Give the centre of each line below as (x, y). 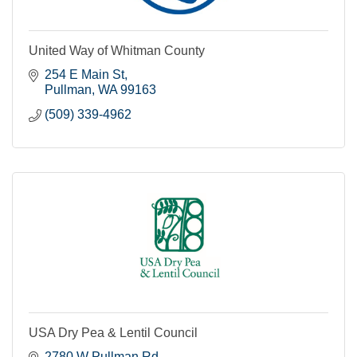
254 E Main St (84, 74)
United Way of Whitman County (117, 50)
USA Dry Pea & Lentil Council (113, 332)
